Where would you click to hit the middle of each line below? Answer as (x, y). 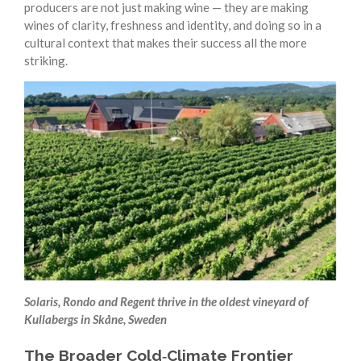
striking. (46, 61)
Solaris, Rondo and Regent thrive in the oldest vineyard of (166, 302)
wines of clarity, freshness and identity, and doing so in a (173, 25)
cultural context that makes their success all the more (166, 43)
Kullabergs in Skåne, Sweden (95, 320)
